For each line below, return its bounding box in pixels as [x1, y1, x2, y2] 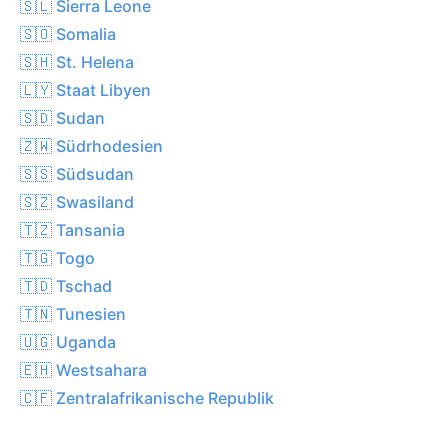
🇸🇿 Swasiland [20, 191, 134, 212]
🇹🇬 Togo [20, 247, 95, 268]
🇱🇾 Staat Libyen [20, 79, 151, 100]
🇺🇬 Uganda [20, 331, 116, 352]
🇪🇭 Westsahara [20, 359, 147, 380]
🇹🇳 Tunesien [20, 303, 126, 324]
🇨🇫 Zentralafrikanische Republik [20, 387, 274, 408]
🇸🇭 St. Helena [20, 51, 134, 72]
